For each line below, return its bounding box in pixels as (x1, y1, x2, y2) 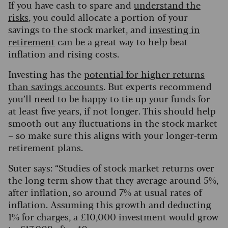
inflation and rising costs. (8, 47, 119, 61)
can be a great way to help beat (55, 35, 188, 48)
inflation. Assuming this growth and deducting (8, 197, 211, 211)
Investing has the (8, 67, 84, 81)
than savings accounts (8, 79, 103, 93)
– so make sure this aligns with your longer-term (8, 128, 218, 142)
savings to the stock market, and (8, 22, 149, 36)
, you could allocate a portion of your (28, 10, 188, 24)
